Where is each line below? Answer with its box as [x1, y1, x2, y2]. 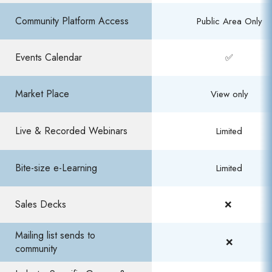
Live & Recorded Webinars [15, 124, 127, 138]
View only [210, 87, 248, 101]
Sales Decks [15, 197, 66, 212]
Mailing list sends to [15, 228, 95, 243]
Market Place [15, 87, 69, 101]
